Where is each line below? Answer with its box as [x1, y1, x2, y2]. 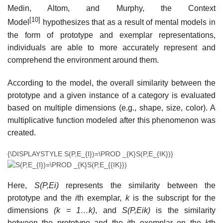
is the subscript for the [129, 193, 216, 202]
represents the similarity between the [58, 181, 216, 190]
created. [7, 128, 36, 137]
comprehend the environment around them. [7, 55, 159, 64]
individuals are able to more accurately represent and [7, 43, 216, 52]
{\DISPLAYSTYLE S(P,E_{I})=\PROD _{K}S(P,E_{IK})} [7, 150, 173, 158]
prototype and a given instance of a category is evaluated [7, 91, 216, 100]
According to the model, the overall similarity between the [7, 78, 216, 87]
